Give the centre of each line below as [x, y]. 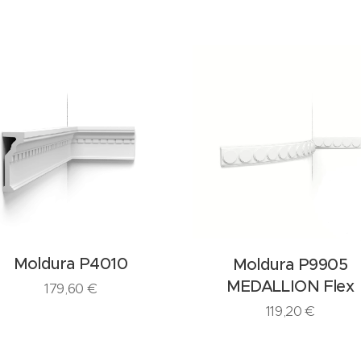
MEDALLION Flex [290, 286]
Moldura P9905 [290, 264]
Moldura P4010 [71, 263]
